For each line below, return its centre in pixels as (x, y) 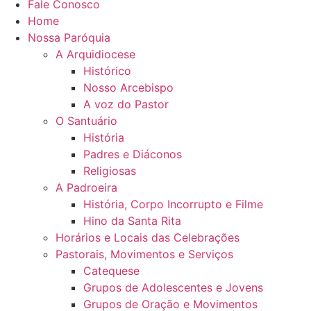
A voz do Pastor (126, 104)
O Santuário (86, 121)
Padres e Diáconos (133, 154)
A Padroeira (86, 187)
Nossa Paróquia (69, 37)
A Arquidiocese (95, 54)
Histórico (107, 71)
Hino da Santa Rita (132, 221)
